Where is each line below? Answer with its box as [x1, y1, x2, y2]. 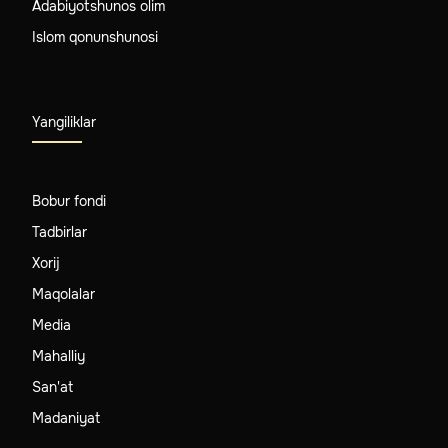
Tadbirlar [32, 222, 87, 241]
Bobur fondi [32, 191, 106, 210]
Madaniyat [32, 408, 100, 427]
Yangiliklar [32, 112, 96, 131]
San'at [32, 377, 73, 396]
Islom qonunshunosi [32, 27, 158, 46]
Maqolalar [32, 284, 95, 303]
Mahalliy [32, 346, 85, 365]
